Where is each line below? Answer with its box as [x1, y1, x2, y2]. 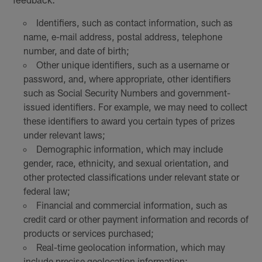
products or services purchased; [23, 227, 154, 239]
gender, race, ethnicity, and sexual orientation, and [23, 157, 229, 168]
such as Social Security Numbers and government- [23, 87, 230, 98]
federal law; [23, 185, 70, 196]
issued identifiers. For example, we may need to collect [23, 101, 247, 112]
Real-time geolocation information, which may [36, 241, 225, 253]
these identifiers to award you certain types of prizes [23, 115, 235, 126]
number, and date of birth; [23, 44, 129, 56]
